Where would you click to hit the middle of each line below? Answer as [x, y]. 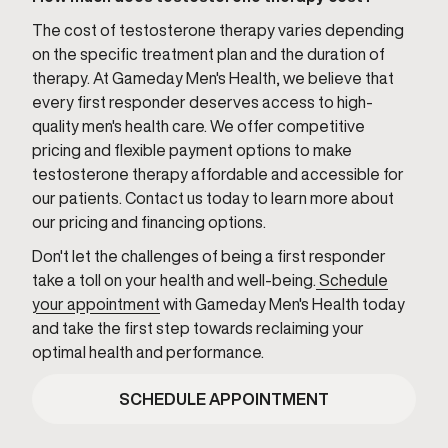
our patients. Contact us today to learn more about [213, 198]
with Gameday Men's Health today [282, 304]
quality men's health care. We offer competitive [198, 126]
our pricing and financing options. [149, 222]
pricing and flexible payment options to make [192, 150]
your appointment [96, 304]
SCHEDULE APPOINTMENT [224, 399]
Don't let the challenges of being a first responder [209, 256]
